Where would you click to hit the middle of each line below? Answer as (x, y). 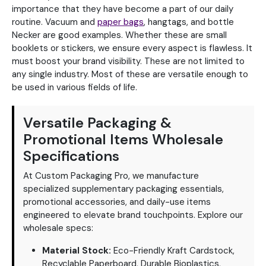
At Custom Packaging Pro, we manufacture (111, 176)
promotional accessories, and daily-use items (117, 202)
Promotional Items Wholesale (123, 140)
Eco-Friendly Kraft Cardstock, (173, 251)
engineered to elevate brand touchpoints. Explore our (133, 215)
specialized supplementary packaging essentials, (123, 189)
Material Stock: (77, 251)
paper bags (121, 22)
